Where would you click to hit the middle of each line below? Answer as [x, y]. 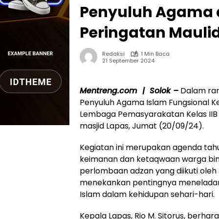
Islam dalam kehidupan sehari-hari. [147, 194]
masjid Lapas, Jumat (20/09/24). [142, 126]
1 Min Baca [155, 54]
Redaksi [113, 54]
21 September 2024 [128, 60]
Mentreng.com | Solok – [129, 91]
